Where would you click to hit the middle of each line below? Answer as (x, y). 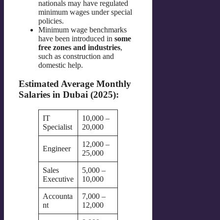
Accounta (58, 196)
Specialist (57, 127)
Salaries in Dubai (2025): (69, 95)
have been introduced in (76, 38)
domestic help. (61, 65)
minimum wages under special (85, 12)
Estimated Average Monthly (75, 84)
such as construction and (76, 56)
